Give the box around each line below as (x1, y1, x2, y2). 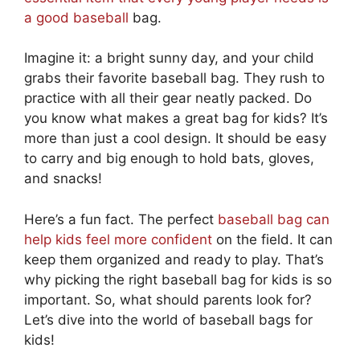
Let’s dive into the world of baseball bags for (24, 311, 313, 328)
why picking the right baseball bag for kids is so (24, 271, 332, 288)
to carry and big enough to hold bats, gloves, (24, 150, 314, 166)
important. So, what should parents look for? (24, 291, 312, 308)
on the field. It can (212, 231, 333, 247)
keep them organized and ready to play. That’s (24, 251, 324, 268)
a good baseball (24, 9, 129, 26)
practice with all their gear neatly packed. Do (24, 90, 312, 106)
